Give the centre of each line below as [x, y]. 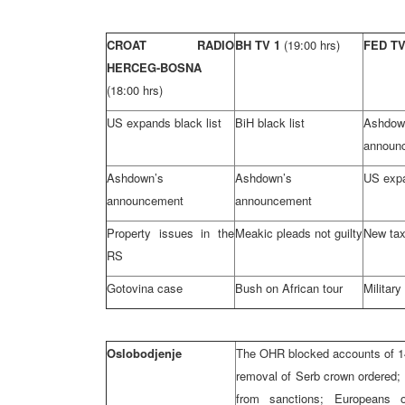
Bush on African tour [289, 288]
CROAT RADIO [170, 45]
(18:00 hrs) [135, 90]
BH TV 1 [259, 45]
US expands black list [164, 122]
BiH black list [270, 122]
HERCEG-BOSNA [154, 67]
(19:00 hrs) [312, 45]
